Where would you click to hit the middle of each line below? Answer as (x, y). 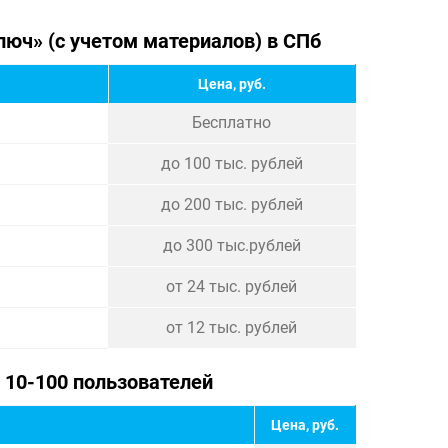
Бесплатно (231, 122)
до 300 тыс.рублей (231, 245)
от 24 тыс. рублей (231, 286)
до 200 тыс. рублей (231, 204)
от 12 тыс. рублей (231, 327)
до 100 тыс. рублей (231, 163)
